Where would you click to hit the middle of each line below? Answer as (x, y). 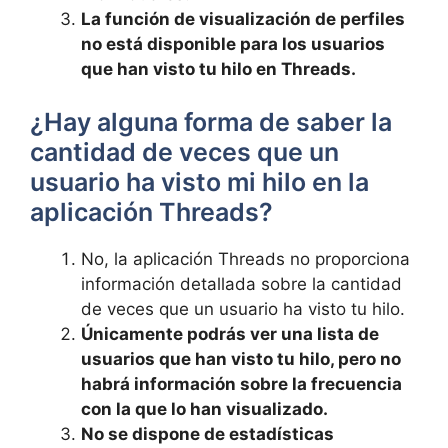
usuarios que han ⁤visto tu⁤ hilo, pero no (241, 359)
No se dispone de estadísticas (207, 434)
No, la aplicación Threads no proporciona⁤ (245, 259)
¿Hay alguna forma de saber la (211, 122)
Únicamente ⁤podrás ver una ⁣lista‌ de (230, 334)
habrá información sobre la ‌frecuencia (241, 384)
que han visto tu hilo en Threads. (218, 68)
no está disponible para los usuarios (233, 43)
